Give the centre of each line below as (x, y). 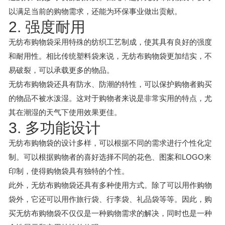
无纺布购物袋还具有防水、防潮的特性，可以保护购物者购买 (110, 84)
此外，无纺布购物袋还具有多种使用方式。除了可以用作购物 (110, 185)
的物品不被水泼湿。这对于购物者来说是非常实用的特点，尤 (110, 98)
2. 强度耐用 (47, 27)
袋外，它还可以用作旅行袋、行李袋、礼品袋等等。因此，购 (110, 199)
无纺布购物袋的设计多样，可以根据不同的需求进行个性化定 (110, 143)
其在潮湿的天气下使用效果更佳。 (65, 112)
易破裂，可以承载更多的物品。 (61, 70)
